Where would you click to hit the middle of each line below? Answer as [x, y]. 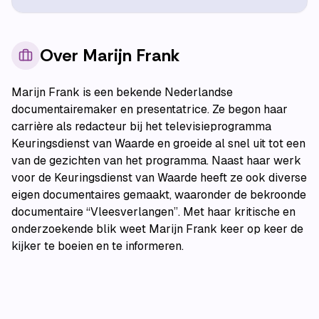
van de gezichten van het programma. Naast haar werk [156, 161]
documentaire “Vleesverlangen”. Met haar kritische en [153, 212]
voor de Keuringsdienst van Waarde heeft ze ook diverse [159, 178]
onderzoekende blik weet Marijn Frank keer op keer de [157, 229]
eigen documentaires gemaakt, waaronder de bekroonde [159, 195]
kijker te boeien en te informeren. [98, 246]
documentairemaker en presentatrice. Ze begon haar [150, 109]
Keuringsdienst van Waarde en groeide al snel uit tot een [158, 143]
